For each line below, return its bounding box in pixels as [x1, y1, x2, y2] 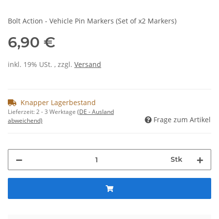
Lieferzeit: [8, 108, 36, 116]
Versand [74, 60, 101, 69]
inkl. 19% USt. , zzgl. [8, 60, 74, 69]
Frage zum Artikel [153, 115, 211, 125]
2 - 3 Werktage [36, 108, 77, 116]
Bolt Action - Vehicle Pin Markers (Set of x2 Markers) [8, 16, 176, 26]
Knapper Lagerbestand [21, 98, 96, 108]
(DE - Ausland [77, 108, 114, 116]
